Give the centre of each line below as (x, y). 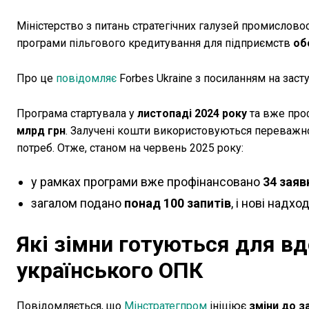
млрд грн (41, 131)
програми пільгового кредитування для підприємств (155, 43)
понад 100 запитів (178, 203)
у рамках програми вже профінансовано (147, 182)
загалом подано (78, 203)
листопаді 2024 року (192, 114)
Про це (36, 79)
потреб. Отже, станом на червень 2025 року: (130, 148)
